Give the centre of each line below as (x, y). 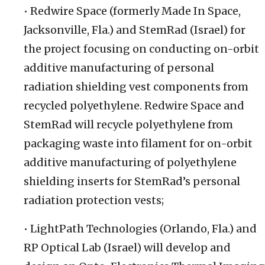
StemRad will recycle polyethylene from (128, 125)
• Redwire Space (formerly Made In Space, (132, 11)
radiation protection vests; (94, 201)
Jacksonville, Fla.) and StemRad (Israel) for (135, 30)
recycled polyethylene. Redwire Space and (134, 106)
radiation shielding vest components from (136, 87)
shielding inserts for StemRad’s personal (132, 182)
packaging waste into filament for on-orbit (138, 144)
